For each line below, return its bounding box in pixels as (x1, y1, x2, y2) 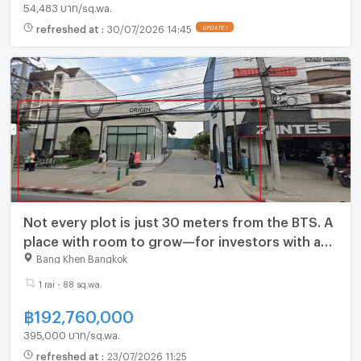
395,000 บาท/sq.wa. (23, 329, 120, 338)
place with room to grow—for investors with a (23, 233, 321, 244)
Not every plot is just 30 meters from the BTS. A (23, 214, 334, 225)
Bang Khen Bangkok (35, 253, 127, 262)
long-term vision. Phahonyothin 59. (23, 252, 247, 263)
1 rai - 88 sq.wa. (38, 279, 102, 287)
